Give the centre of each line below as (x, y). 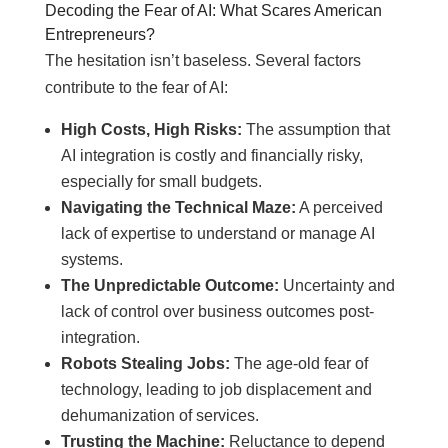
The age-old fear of (298, 363)
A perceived (339, 207)
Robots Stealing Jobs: (145, 363)
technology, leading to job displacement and (216, 389)
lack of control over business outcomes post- (217, 311)
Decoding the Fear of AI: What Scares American (213, 10)
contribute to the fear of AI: (136, 87)
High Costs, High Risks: (151, 129)
